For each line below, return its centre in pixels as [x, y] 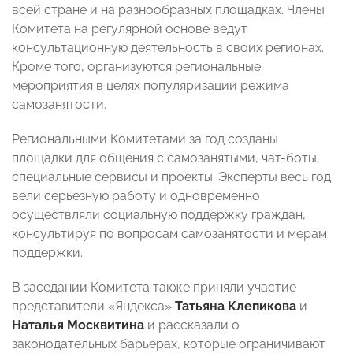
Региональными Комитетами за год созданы [145, 139]
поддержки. [47, 253]
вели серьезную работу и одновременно [136, 196]
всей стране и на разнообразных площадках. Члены [168, 10]
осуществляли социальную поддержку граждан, [159, 215]
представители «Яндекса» [93, 307]
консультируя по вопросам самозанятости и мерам [169, 234]
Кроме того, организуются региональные [136, 67]
